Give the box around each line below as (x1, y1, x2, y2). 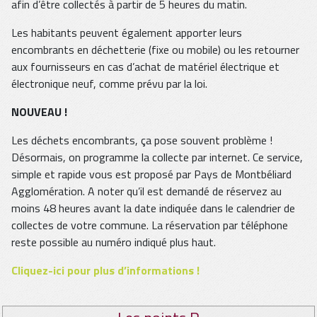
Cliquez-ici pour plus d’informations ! (11, 262, 200, 279)
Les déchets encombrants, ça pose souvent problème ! (11, 132, 272, 149)
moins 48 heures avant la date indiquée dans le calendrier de (11, 200, 295, 217)
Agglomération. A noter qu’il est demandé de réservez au (11, 183, 282, 200)
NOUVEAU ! (11, 103, 67, 121)
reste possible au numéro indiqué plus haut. (11, 234, 216, 251)
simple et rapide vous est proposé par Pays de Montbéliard (11, 166, 292, 183)
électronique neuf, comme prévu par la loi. (11, 75, 207, 93)
